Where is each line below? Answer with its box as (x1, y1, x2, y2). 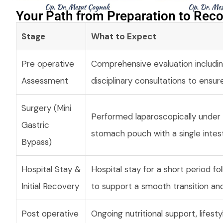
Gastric (21, 119, 49, 130)
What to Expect (91, 31, 156, 42)
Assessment (21, 75, 68, 86)
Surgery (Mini (21, 103, 71, 113)
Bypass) (21, 136, 52, 147)
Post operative (21, 208, 79, 219)
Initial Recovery (21, 181, 79, 192)
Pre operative (21, 58, 74, 69)
